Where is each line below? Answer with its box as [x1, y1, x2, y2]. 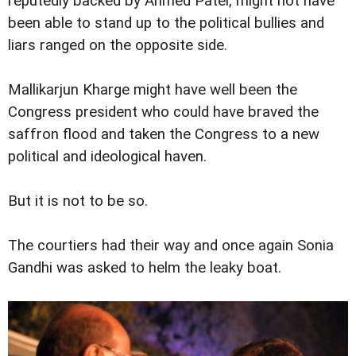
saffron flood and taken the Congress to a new [8, 125, 319, 143]
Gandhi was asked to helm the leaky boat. [8, 259, 281, 277]
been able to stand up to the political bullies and [8, 14, 324, 32]
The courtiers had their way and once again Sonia [8, 237, 334, 255]
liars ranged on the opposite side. [8, 36, 227, 54]
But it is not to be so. [8, 192, 148, 211]
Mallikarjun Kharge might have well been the [8, 80, 297, 99]
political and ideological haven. [8, 147, 207, 165]
